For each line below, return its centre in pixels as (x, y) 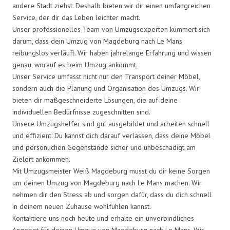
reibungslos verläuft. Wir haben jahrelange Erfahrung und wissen (112, 53)
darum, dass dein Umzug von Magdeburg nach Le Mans (97, 41)
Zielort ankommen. (41, 159)
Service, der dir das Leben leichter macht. (76, 17)
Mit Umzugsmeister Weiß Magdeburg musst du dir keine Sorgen (111, 171)
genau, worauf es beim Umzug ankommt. (75, 64)
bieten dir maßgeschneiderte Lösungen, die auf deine (95, 100)
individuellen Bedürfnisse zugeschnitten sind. (81, 112)
